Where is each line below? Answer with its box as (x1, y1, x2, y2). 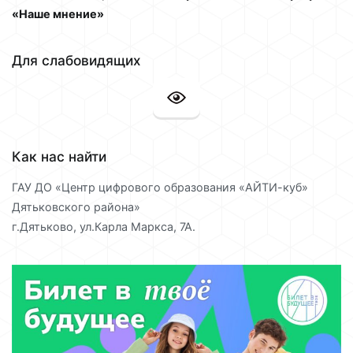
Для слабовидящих (12, 51, 141, 69)
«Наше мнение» (12, 6, 104, 20)
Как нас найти (12, 148, 106, 165)
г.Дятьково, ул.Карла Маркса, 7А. (12, 219, 195, 233)
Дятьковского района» (12, 199, 140, 214)
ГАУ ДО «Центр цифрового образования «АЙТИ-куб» (12, 180, 308, 194)
